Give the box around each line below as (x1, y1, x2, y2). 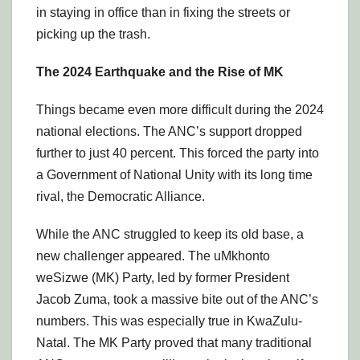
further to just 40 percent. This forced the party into (36, 146, 319, 161)
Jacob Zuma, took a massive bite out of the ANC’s (36, 292, 318, 307)
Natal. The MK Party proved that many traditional (36, 336, 312, 350)
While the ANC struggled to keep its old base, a (36, 227, 304, 242)
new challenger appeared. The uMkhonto (36, 249, 270, 264)
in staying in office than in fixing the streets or (36, 6, 290, 20)
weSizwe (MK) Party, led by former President (36, 271, 289, 285)
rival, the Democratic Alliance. (36, 190, 205, 204)
